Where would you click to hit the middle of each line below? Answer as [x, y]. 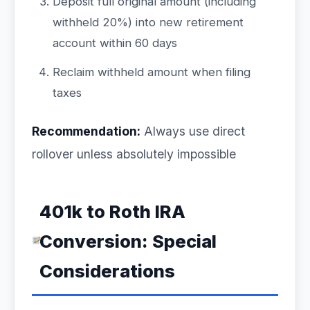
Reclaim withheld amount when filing [152, 72]
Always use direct [193, 131]
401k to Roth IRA [113, 211]
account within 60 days [115, 43]
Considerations [108, 271]
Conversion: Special [128, 241]
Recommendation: [86, 131]
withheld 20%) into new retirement [148, 22]
